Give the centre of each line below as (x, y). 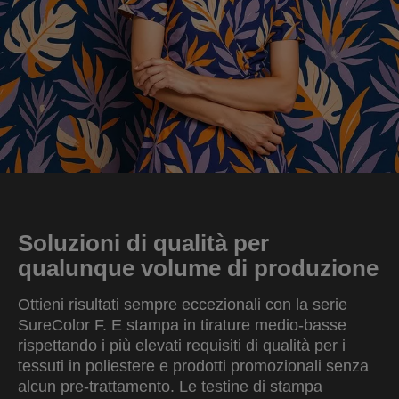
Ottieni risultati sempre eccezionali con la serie (183, 305)
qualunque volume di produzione (198, 268)
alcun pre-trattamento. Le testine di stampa (170, 387)
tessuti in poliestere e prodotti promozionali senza (193, 366)
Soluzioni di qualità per (143, 243)
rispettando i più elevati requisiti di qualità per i (182, 346)
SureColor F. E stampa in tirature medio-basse (182, 325)
